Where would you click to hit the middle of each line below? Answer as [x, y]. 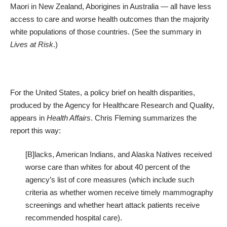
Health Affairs [69, 118]
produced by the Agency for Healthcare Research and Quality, [112, 105]
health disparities [165, 92]
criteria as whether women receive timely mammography [119, 193]
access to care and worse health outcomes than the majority [110, 19]
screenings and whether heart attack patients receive [112, 205]
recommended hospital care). [74, 218]
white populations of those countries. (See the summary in [106, 31]
